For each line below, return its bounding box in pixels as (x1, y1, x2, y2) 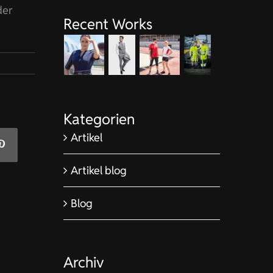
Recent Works (63, 15, 152, 34)
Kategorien (63, 109, 135, 129)
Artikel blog (70, 163, 127, 178)
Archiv (63, 252, 104, 272)
